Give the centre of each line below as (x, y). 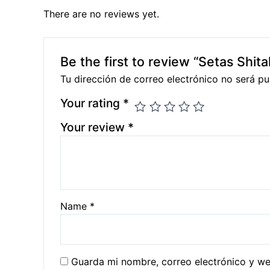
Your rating (91, 103)
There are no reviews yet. (101, 14)
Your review (94, 127)
